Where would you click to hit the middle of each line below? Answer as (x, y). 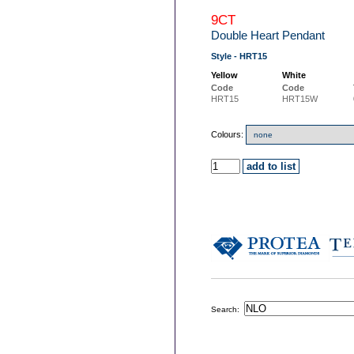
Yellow (224, 75)
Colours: (228, 134)
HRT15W (300, 99)
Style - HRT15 (239, 56)
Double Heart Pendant (268, 35)
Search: (228, 309)
